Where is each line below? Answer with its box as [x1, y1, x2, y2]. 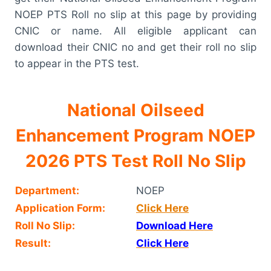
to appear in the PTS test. [15, 57, 139, 70]
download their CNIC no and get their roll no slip [15, 41, 256, 53]
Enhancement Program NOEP [16, 125, 255, 146]
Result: [15, 237, 51, 249]
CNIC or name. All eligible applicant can [15, 24, 256, 37]
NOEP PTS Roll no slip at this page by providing [15, 8, 256, 21]
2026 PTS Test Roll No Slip [25, 150, 246, 171]
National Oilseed [67, 99, 204, 120]
